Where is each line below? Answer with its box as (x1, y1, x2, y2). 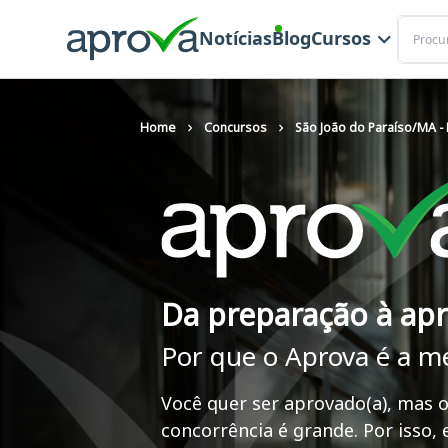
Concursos (204, 119, 267, 136)
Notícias (198, 26, 272, 51)
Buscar (395, 14, 442, 34)
